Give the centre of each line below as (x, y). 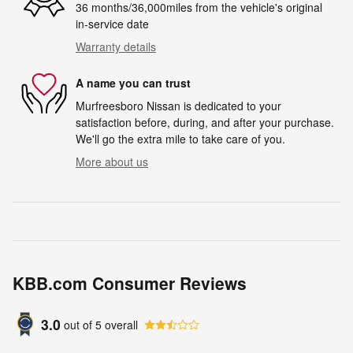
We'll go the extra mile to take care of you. (180, 139)
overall (120, 324)
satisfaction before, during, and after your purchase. (205, 123)
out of (80, 324)
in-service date (112, 24)
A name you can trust (133, 82)
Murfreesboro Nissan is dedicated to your (178, 106)
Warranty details (116, 47)
